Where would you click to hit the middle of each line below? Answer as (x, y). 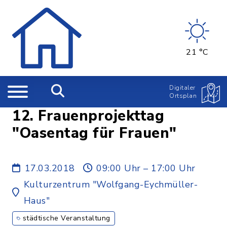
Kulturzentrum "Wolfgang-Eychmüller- (110, 184)
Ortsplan (183, 96)
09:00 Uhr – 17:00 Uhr (146, 168)
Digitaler (182, 88)
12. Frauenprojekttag (88, 116)
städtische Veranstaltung (66, 218)
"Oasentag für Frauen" (94, 133)
